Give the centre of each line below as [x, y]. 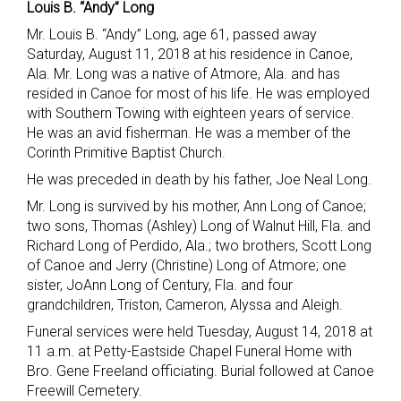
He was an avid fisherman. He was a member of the [189, 133]
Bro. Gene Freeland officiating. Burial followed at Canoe [200, 371]
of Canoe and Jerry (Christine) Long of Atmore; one [187, 266]
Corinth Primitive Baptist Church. [126, 153]
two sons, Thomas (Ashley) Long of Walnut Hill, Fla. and [199, 226]
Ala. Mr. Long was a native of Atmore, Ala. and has [183, 74]
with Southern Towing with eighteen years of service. [191, 114]
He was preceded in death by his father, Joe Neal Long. [199, 180]
